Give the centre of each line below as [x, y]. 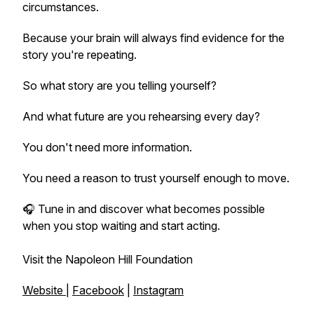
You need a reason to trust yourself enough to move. [156, 178]
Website [44, 290]
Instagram [158, 290]
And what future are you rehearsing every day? [141, 116]
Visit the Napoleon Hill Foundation [108, 259]
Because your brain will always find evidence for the [153, 38]
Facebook [98, 290]
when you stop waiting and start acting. [121, 226]
